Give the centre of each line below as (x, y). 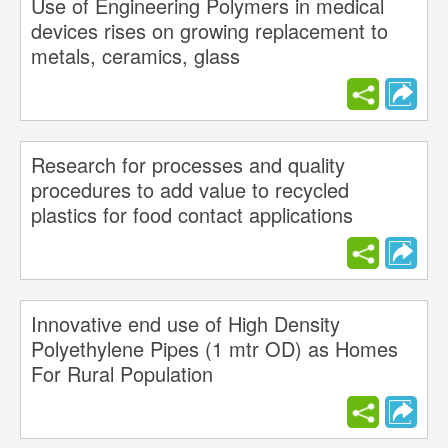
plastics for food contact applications (192, 215)
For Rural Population (122, 374)
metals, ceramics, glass (135, 56)
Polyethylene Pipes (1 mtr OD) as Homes (214, 349)
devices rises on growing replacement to (209, 31)
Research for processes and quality (188, 165)
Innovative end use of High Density (185, 324)
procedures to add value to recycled (190, 190)
